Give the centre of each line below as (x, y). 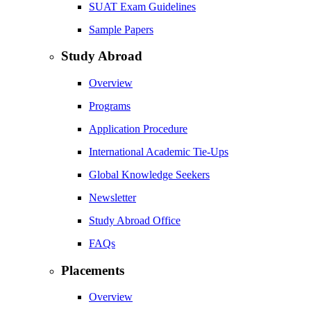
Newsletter (112, 197)
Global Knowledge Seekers (149, 174)
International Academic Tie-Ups (159, 151)
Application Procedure (138, 128)
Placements (93, 270)
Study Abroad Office (135, 220)
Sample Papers (121, 29)
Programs (110, 106)
